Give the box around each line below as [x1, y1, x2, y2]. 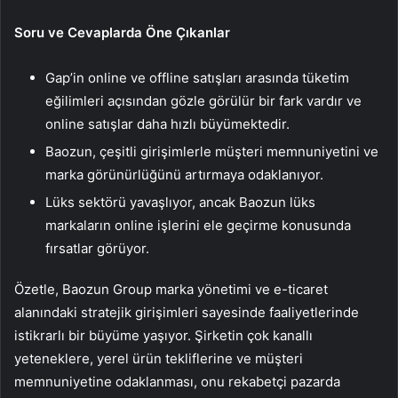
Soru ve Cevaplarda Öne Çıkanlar [14, 24, 230, 42]
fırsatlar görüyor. [45, 240, 149, 258]
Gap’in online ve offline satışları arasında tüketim [45, 69, 349, 87]
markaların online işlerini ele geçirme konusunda [45, 217, 351, 235]
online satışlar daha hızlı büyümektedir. [45, 115, 290, 133]
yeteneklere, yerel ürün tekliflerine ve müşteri [14, 350, 303, 368]
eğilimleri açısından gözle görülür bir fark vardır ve [45, 92, 362, 110]
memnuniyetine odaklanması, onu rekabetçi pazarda [14, 373, 340, 391]
